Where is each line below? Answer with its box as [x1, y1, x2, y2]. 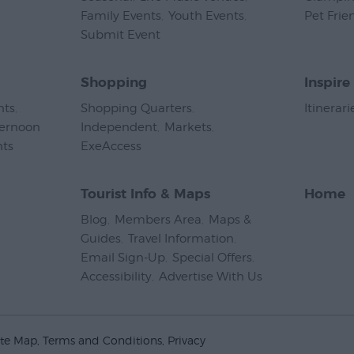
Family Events [81, 9, 161, 24]
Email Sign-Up [81, 250, 165, 265]
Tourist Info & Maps [81, 187, 210, 201]
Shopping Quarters [81, 101, 192, 116]
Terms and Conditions [43, 333, 162, 348]
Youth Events [168, 9, 244, 24]
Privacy [168, 333, 205, 348]
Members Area [115, 213, 201, 228]
